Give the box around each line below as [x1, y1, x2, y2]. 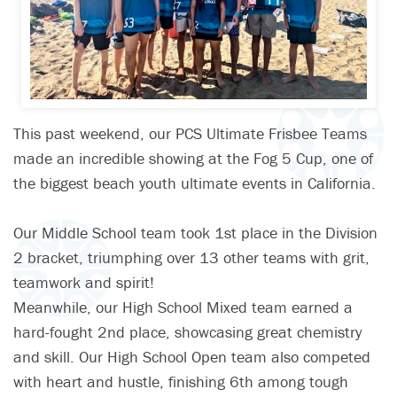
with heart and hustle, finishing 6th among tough [13, 371, 348, 393]
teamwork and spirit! [13, 272, 154, 293]
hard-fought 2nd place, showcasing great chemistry [13, 322, 362, 343]
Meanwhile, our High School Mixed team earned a [13, 297, 353, 318]
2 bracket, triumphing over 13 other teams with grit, [13, 247, 370, 269]
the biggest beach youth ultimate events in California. [13, 173, 376, 194]
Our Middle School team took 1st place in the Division [13, 222, 378, 244]
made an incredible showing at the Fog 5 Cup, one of [13, 148, 373, 169]
